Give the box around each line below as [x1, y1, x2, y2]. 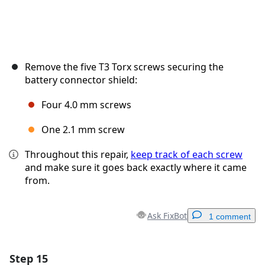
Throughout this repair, [25, 148, 131, 161]
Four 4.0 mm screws [41, 98, 131, 112]
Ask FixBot [147, 210, 187, 222]
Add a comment [108, 253, 165, 262]
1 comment [209, 212, 251, 222]
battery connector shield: [25, 73, 137, 87]
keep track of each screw [131, 148, 243, 161]
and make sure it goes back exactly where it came [25, 161, 247, 174]
